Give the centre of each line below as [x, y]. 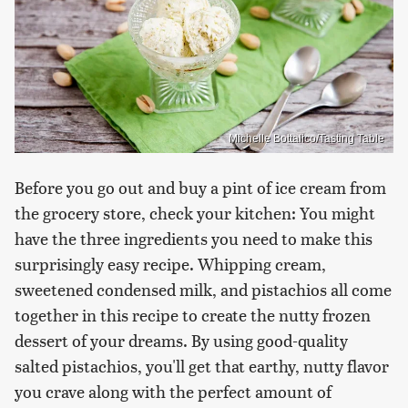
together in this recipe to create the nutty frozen [193, 315]
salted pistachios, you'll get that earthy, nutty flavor [202, 366]
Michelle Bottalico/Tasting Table [306, 139]
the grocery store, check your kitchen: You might [195, 213]
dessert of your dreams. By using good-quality [181, 341]
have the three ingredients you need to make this [194, 239]
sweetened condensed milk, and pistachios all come [203, 290]
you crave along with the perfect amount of [173, 392]
